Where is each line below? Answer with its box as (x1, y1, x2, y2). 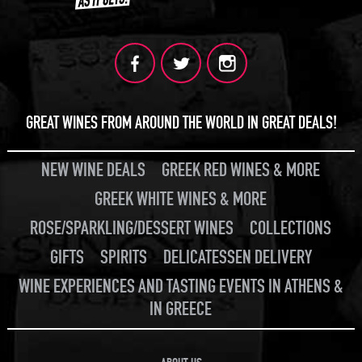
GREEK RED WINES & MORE (162, 158, 321, 181)
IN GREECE (149, 297, 213, 320)
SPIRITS (99, 246, 147, 268)
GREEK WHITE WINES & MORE (95, 187, 267, 210)
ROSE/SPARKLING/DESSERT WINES (30, 217, 234, 239)
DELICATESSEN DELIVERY (162, 246, 312, 268)
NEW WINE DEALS (41, 158, 146, 181)
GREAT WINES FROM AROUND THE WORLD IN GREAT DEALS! (25, 112, 337, 133)
